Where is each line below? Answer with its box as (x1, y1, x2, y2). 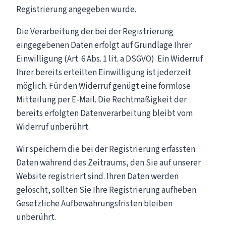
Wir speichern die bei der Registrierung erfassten (16, 143, 195, 155)
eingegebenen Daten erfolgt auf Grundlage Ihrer (16, 39, 192, 51)
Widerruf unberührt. (16, 121, 90, 133)
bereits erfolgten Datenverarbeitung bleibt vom (16, 107, 193, 120)
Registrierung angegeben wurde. (16, 3, 136, 16)
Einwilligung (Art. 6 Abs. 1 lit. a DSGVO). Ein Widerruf (16, 52, 203, 65)
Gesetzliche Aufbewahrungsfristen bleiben (16, 197, 173, 210)
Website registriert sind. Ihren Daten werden (16, 170, 179, 183)
